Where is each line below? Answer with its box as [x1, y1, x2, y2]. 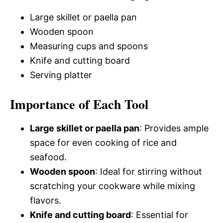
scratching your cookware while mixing [30, 181, 195, 191]
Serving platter [30, 70, 92, 80]
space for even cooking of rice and [30, 137, 177, 148]
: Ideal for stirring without [95, 166, 202, 177]
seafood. [30, 152, 67, 162]
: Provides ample [139, 123, 209, 133]
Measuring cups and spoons [30, 41, 148, 51]
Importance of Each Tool [10, 95, 148, 113]
